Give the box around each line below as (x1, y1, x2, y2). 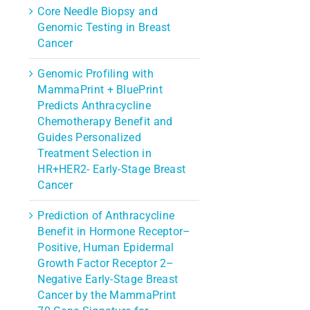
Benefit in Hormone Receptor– (37, 224, 191, 238)
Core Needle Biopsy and (37, 4, 158, 18)
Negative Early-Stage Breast (37, 272, 179, 286)
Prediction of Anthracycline (37, 208, 175, 222)
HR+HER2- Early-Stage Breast (37, 162, 186, 176)
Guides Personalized (37, 130, 141, 144)
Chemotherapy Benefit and (37, 114, 173, 128)
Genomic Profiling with (37, 66, 154, 80)
